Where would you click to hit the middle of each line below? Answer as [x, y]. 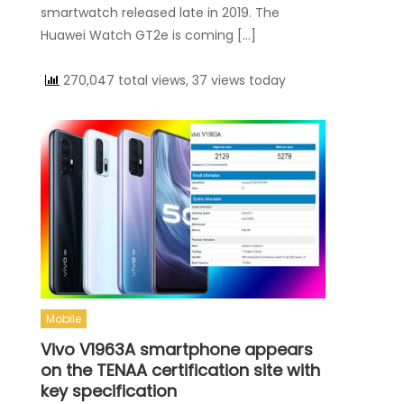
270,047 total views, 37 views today [173, 80]
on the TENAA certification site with [181, 370]
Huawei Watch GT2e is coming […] [149, 35]
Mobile [64, 318]
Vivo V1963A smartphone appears [177, 349]
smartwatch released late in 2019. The [161, 12]
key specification [109, 390]
